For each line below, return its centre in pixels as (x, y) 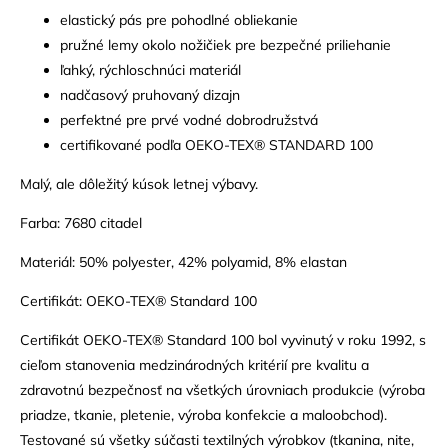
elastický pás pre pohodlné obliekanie (181, 19)
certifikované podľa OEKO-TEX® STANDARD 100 (216, 144)
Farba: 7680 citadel (81, 222)
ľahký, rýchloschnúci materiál (152, 69)
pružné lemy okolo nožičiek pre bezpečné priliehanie (227, 44)
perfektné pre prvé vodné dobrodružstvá (189, 119)
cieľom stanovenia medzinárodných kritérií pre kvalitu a (194, 364)
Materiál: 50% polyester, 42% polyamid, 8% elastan (183, 261)
